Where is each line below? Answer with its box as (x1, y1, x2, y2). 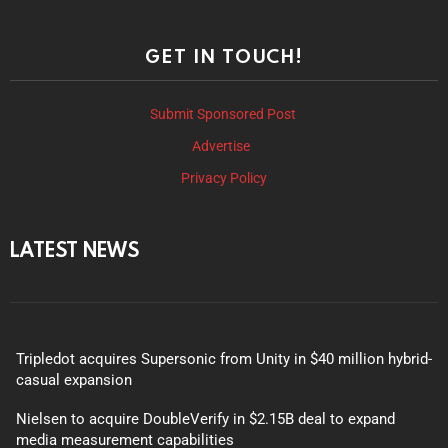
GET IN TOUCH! (145, 42, 303, 68)
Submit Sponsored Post (149, 105, 296, 122)
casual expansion (16, 370, 132, 389)
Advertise (192, 137, 253, 154)
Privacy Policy (181, 169, 267, 186)
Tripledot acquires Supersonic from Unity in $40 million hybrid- (16, 349, 432, 368)
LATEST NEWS (10, 235, 139, 262)
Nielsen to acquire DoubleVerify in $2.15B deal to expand (16, 409, 395, 428)
